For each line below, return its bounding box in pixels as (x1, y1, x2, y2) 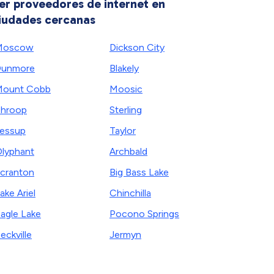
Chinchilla (109, 187, 151, 199)
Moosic (109, 83, 143, 95)
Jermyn (109, 229, 141, 240)
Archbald (109, 146, 147, 157)
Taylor (109, 125, 136, 136)
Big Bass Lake (109, 166, 169, 178)
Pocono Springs (109, 208, 179, 220)
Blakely (109, 62, 139, 74)
